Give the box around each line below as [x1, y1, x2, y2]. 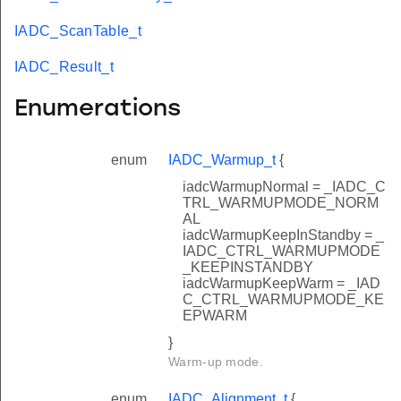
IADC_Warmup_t [168, 151, 276, 167]
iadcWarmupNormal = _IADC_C [183, 178, 386, 194]
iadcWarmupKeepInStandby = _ [183, 226, 384, 243]
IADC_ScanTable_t [14, 23, 141, 39]
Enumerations [14, 97, 181, 122]
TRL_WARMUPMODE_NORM [183, 194, 379, 210]
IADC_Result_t [14, 59, 114, 75]
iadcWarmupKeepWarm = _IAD [183, 275, 380, 291]
